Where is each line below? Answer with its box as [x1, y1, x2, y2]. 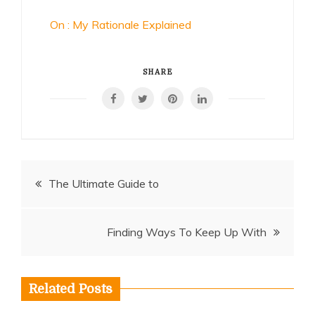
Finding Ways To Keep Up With [107, 225, 266, 239]
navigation [20, 203, 136, 229]
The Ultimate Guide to [49, 176, 159, 191]
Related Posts [29, 282, 112, 296]
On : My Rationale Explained [50, 18, 191, 32]
